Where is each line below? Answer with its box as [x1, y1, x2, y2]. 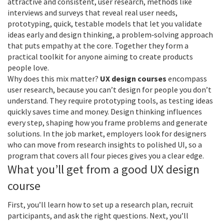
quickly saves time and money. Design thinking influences [7, 106, 202, 116]
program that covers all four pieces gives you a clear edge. [7, 150, 204, 160]
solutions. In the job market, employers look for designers [7, 128, 206, 138]
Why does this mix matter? [7, 73, 100, 83]
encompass [166, 73, 207, 83]
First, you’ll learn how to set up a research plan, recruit [7, 199, 193, 209]
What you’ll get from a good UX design [7, 161, 199, 177]
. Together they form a [111, 40, 188, 50]
